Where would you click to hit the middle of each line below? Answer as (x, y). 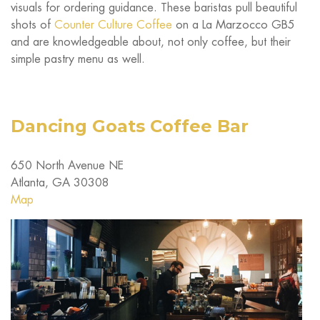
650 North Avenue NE (67, 165)
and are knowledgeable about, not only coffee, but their (151, 41)
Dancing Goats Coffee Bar (130, 126)
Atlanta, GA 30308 (60, 182)
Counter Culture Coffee (113, 24)
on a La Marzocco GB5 (234, 24)
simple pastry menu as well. (78, 59)
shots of (32, 24)
